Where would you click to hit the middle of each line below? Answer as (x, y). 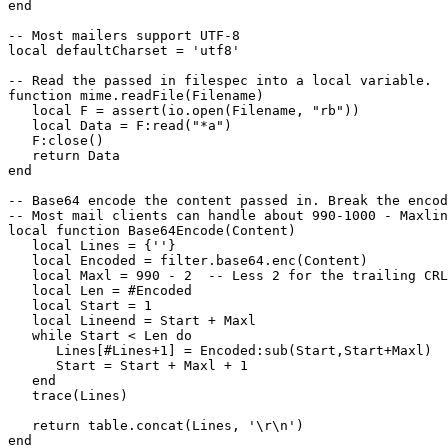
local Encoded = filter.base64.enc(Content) (188, 261)
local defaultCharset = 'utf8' (124, 51)
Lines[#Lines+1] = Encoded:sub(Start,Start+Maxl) (220, 351)
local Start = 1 (80, 306)
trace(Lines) (68, 396)
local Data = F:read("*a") (120, 126)
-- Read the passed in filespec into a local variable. (220, 81)
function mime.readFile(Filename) (136, 96)
